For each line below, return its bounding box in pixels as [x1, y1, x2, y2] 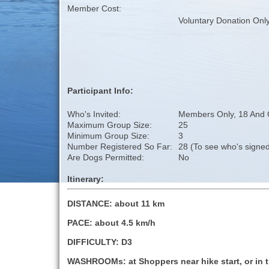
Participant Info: [67, 86, 134, 96]
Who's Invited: [67, 109, 121, 119]
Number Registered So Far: [67, 142, 173, 152]
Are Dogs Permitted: [67, 153, 145, 163]
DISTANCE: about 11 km [67, 199, 165, 209]
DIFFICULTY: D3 [67, 237, 133, 247]
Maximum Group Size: [67, 120, 153, 130]
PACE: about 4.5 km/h [67, 218, 156, 228]
